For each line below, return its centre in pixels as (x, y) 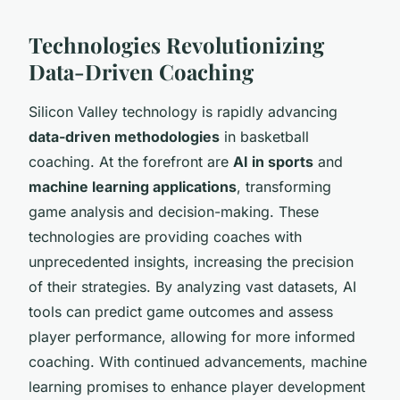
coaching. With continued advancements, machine (198, 361)
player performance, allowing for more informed (192, 336)
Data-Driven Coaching (141, 71)
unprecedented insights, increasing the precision (191, 261)
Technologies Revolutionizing (176, 44)
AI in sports (273, 161)
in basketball (264, 136)
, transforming (284, 186)
